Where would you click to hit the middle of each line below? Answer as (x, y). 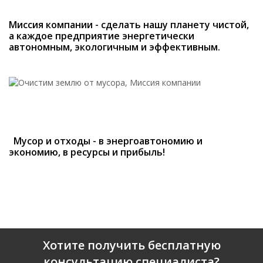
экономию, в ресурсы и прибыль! (87, 152)
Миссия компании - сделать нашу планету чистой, (129, 25)
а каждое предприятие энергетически (102, 36)
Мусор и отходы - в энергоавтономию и (106, 141)
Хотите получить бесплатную (131, 245)
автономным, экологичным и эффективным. (114, 47)
